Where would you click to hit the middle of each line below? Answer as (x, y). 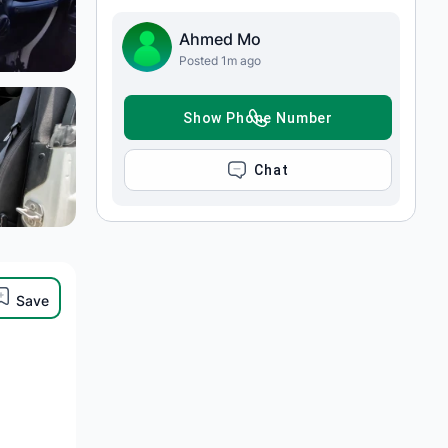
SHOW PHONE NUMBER (258, 117)
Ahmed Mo (220, 39)
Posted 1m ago (220, 60)
